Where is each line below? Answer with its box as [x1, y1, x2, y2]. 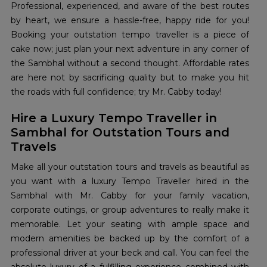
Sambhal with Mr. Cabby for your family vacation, [11, 190, 249, 201]
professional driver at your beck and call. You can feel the [11, 247, 249, 259]
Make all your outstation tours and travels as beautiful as [11, 162, 249, 173]
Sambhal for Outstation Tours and [11, 125, 229, 140]
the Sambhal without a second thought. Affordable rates [11, 58, 249, 69]
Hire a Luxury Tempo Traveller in [11, 111, 217, 126]
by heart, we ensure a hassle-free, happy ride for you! [11, 15, 249, 26]
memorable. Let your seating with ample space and [11, 219, 249, 230]
